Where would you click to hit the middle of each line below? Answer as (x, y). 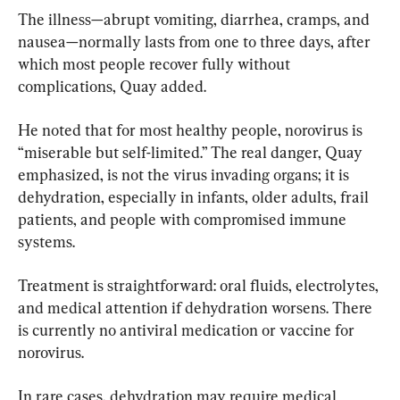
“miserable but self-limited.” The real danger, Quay (192, 152)
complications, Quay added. (112, 86)
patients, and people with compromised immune (184, 219)
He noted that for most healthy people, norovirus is (192, 129)
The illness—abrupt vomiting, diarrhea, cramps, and (196, 19)
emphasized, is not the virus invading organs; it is (185, 174)
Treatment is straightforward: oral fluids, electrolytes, (200, 285)
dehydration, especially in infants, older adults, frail (195, 196)
